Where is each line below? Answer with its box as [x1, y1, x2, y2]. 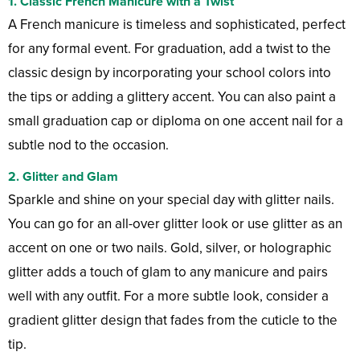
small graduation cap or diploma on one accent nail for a [8, 112, 343, 130]
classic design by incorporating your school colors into [8, 64, 331, 82]
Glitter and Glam [22, 169, 118, 186]
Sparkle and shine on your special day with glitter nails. [8, 191, 334, 209]
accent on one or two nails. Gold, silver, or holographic [8, 239, 331, 257]
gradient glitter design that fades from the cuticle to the [8, 312, 337, 329]
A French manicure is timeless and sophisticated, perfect [8, 16, 346, 34]
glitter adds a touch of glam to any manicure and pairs [8, 264, 328, 281]
